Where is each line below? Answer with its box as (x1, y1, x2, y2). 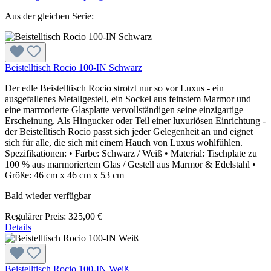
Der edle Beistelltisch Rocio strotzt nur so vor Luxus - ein (5, 82, 224, 93)
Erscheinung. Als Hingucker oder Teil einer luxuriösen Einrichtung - (5, 115, 266, 126)
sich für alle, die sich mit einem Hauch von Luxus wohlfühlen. (5, 137, 243, 148)
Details (5, 221, 31, 232)
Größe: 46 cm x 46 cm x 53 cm (5, 169, 124, 180)
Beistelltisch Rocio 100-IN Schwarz (5, 62, 142, 73)
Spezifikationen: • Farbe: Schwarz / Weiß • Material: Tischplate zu (5, 148, 257, 158)
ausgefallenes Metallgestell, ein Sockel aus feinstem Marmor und (5, 93, 251, 104)
